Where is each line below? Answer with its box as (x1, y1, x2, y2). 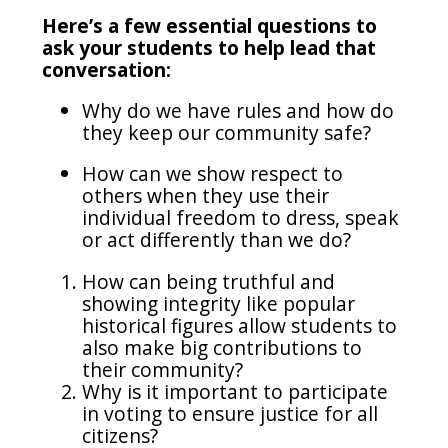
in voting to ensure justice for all (82, 399, 379, 427)
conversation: (42, 56, 172, 84)
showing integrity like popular (82, 289, 356, 317)
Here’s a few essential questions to (42, 12, 378, 40)
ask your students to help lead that (42, 34, 377, 62)
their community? (82, 355, 249, 383)
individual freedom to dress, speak (82, 204, 400, 232)
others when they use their (82, 182, 330, 210)
